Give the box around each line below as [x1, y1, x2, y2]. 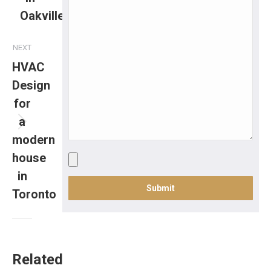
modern [12, 132, 55, 147]
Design [12, 77, 50, 93]
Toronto [12, 186, 56, 201]
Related [12, 250, 63, 268]
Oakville [20, 8, 64, 23]
